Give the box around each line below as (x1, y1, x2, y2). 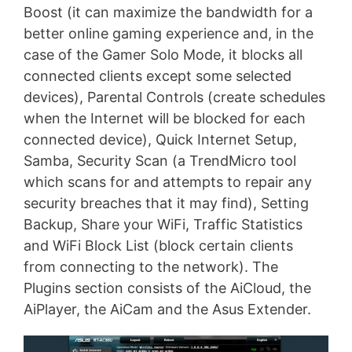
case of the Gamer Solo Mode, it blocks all (24, 46, 302, 63)
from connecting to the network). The (24, 258, 278, 275)
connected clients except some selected (24, 67, 291, 84)
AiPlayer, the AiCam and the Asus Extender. (24, 300, 311, 317)
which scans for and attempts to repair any (24, 173, 312, 190)
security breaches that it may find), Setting (24, 194, 309, 211)
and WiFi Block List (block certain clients (24, 236, 293, 254)
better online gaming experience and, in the (24, 24, 313, 42)
